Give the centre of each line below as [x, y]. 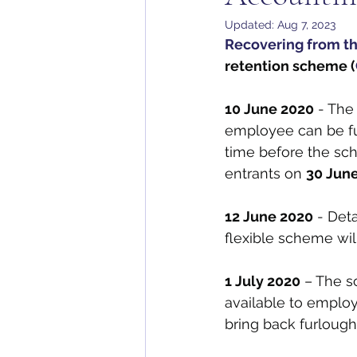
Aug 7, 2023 [306, 25]
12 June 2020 [269, 216]
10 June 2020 [269, 109]
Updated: [251, 25]
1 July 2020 [263, 281]
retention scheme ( [290, 66]
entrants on [265, 173]
